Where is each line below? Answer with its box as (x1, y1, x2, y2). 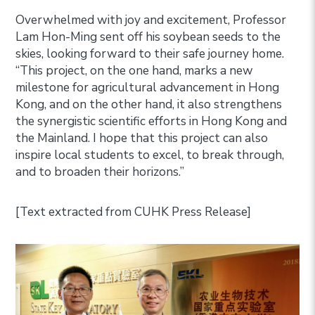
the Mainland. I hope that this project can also (15, 129, 269, 146)
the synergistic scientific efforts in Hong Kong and (15, 112, 288, 129)
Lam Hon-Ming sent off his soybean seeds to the (15, 28, 281, 45)
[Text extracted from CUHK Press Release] (15, 203, 252, 220)
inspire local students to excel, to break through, (15, 146, 285, 163)
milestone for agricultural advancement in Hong (15, 79, 280, 96)
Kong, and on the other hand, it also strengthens (15, 96, 283, 112)
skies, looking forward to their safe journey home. (15, 45, 285, 62)
